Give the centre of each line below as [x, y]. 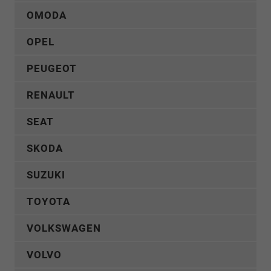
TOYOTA [48, 201]
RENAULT [51, 95]
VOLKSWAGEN [64, 228]
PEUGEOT [52, 68]
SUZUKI [46, 175]
